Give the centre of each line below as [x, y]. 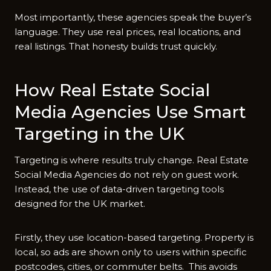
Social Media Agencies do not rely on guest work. [127, 174]
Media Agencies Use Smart [130, 112]
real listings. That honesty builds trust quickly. [116, 46]
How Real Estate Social [112, 90]
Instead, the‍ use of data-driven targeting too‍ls [119, 189]
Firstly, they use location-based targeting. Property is [134, 237]
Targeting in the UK [100, 133]
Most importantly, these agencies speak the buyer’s [133, 17]
